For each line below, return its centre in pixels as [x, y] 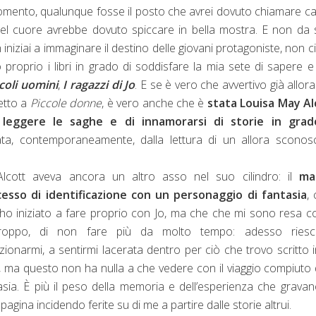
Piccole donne [66, 103]
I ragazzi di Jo [99, 84]
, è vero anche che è [153, 103]
